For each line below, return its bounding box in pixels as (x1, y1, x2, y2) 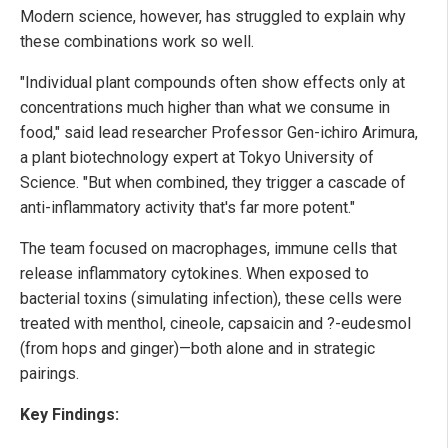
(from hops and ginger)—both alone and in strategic (20, 339, 375, 359)
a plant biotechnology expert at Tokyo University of (20, 148, 374, 168)
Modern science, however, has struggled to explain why (20, 7, 406, 27)
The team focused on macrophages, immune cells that (20, 239, 397, 259)
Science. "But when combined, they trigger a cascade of (20, 173, 406, 193)
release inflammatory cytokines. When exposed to (20, 264, 369, 284)
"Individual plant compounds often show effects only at (20, 73, 405, 93)
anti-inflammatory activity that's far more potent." (20, 198, 355, 218)
